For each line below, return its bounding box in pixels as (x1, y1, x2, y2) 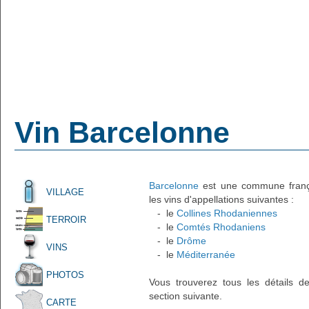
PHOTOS (46, 270, 84, 280)
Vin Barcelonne (14, 116, 230, 149)
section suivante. (149, 290, 222, 301)
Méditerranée (177, 249, 235, 260)
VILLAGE (46, 187, 84, 197)
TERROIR (46, 215, 86, 225)
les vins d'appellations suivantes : (149, 194, 294, 205)
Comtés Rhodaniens (177, 221, 266, 232)
